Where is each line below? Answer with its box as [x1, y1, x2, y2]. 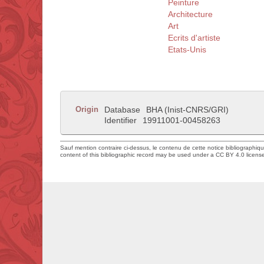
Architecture [168, 9, 213, 19]
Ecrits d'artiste [168, 33, 220, 43]
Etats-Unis [168, 45, 206, 55]
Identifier [104, 115, 137, 126]
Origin [75, 105, 98, 114]
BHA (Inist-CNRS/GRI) [146, 105, 229, 115]
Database [104, 105, 140, 115]
